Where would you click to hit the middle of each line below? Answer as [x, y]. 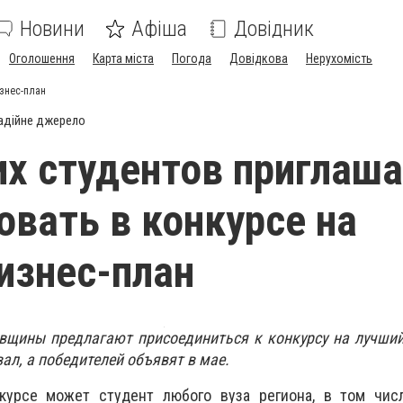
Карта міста [123, 58]
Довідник [274, 29]
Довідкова [259, 58]
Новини [52, 29]
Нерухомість [339, 58]
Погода [192, 58]
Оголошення [42, 58]
